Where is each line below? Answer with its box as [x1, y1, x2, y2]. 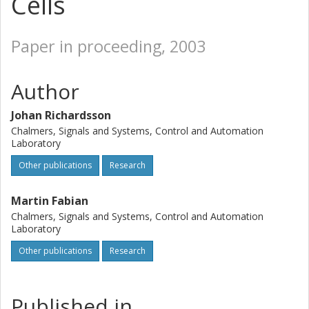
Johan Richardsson [11, 108, 111, 123]
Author [11, 77, 79, 106]
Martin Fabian [11, 193, 88, 208]
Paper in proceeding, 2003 [11, 35, 206, 57]
